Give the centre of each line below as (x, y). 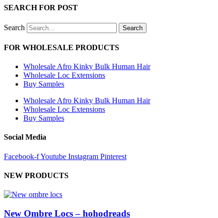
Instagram (83, 156)
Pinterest (113, 156)
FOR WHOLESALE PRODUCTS (62, 47)
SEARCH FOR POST (41, 8)
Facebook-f (21, 156)
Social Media (25, 137)
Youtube (53, 156)
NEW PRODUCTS (36, 175)
